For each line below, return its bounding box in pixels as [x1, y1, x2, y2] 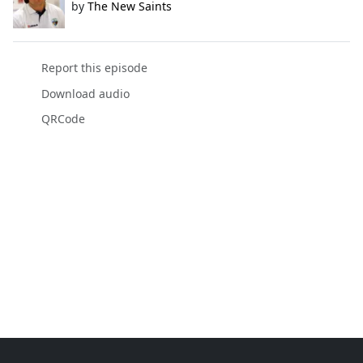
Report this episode [41, 60, 147, 76]
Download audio [41, 85, 130, 101]
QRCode [41, 110, 85, 126]
